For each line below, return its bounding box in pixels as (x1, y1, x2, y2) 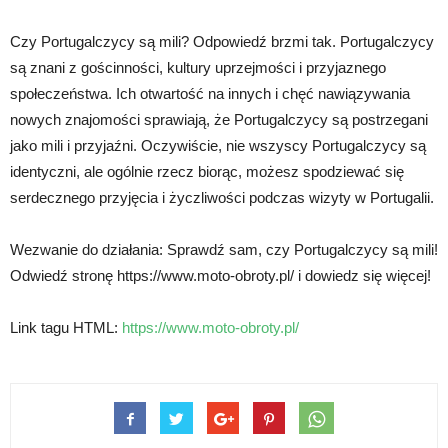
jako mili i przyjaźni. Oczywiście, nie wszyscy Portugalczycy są (10, 137, 426, 154)
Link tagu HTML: (10, 319, 122, 336)
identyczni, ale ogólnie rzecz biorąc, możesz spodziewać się (10, 163, 404, 180)
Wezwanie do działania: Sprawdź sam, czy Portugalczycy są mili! (10, 241, 438, 258)
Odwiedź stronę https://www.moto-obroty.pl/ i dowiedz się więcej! (10, 267, 431, 284)
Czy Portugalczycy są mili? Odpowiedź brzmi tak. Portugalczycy (10, 33, 434, 50)
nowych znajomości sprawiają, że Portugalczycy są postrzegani (10, 111, 428, 128)
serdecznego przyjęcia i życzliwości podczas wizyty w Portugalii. (10, 189, 434, 206)
